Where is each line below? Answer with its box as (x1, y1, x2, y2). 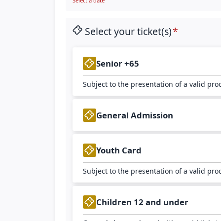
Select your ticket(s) (84, 24, 172, 38)
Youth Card (96, 144, 142, 156)
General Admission (96, 109, 174, 121)
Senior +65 (96, 57, 140, 69)
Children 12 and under (96, 196, 189, 208)
